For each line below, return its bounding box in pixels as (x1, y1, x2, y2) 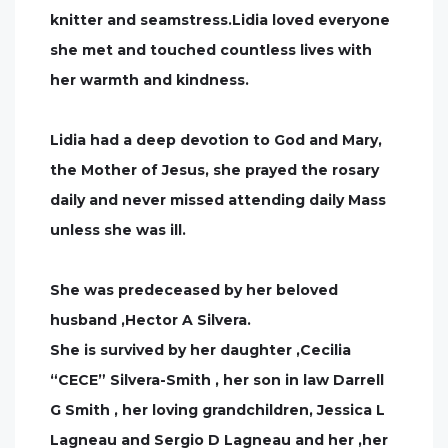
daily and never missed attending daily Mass (50, 191, 386, 209)
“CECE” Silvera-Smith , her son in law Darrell (50, 371, 384, 389)
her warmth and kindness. (50, 71, 249, 89)
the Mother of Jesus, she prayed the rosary (50, 161, 379, 179)
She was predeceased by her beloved (50, 281, 338, 299)
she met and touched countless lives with (50, 41, 372, 59)
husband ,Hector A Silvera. (50, 311, 251, 329)
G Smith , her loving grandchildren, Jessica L (50, 401, 385, 419)
